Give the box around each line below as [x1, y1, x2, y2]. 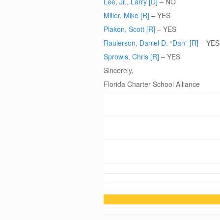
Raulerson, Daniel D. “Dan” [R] [104, 38, 199, 48]
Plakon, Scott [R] [104, 24, 156, 34]
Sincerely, [104, 65, 134, 75]
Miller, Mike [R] [104, 10, 150, 20]
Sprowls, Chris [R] [104, 52, 160, 61]
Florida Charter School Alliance [104, 79, 200, 89]
